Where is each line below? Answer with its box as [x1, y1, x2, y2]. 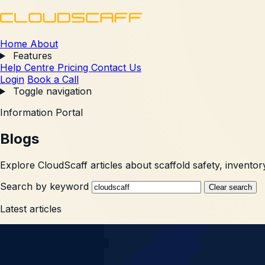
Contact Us [91, 62, 141, 73]
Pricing [57, 62, 91, 73]
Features [9, 50, 52, 62]
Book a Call [27, 73, 79, 85]
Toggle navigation [12, 85, 92, 97]
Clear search [209, 182, 252, 192]
